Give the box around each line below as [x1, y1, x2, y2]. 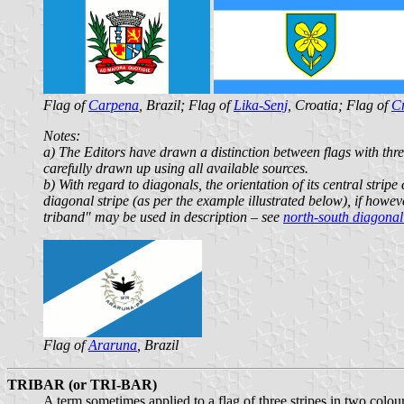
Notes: [43, 127, 80, 143]
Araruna [88, 336, 137, 353]
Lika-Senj [234, 96, 288, 113]
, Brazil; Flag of [139, 96, 234, 113]
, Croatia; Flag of [288, 96, 391, 113]
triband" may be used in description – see [43, 208, 283, 225]
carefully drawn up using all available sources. [43, 160, 308, 176]
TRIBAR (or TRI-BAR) [7, 376, 157, 392]
